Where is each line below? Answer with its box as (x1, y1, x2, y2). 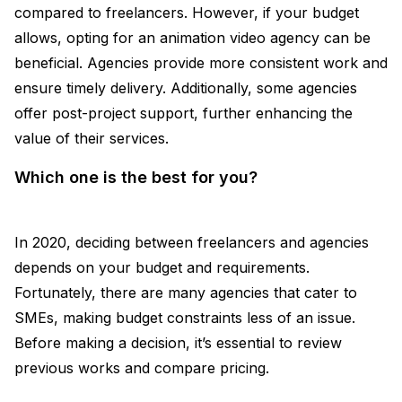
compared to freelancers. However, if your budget (14, 4, 359, 22)
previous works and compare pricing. (14, 359, 269, 378)
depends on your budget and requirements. (14, 258, 310, 277)
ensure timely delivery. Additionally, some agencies (14, 79, 357, 98)
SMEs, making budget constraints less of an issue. (14, 309, 355, 328)
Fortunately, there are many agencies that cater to (14, 284, 357, 302)
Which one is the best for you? (14, 168, 258, 188)
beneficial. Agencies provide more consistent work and (14, 54, 388, 73)
